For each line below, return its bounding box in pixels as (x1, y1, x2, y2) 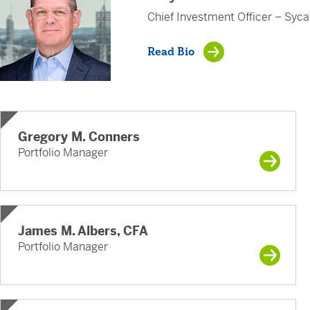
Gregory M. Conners (18, 129, 140, 145)
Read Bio (147, 44, 194, 59)
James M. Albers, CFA (18, 223, 148, 239)
